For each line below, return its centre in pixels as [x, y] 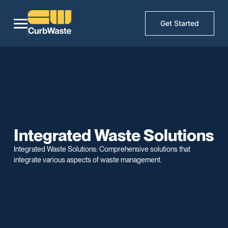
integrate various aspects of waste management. [88, 160]
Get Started [180, 23]
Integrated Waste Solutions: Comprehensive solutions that [102, 149]
